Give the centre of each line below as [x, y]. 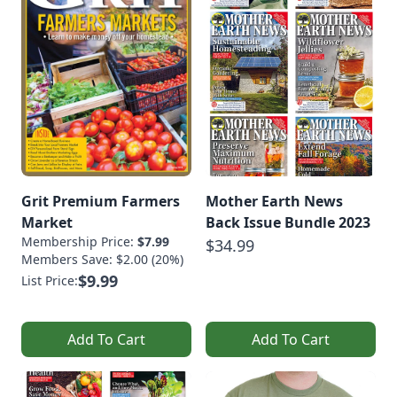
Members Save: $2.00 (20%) [102, 259]
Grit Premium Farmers [101, 201]
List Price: [50, 280]
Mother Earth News [274, 201]
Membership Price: [79, 241]
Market [47, 222]
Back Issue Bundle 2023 [288, 222]
